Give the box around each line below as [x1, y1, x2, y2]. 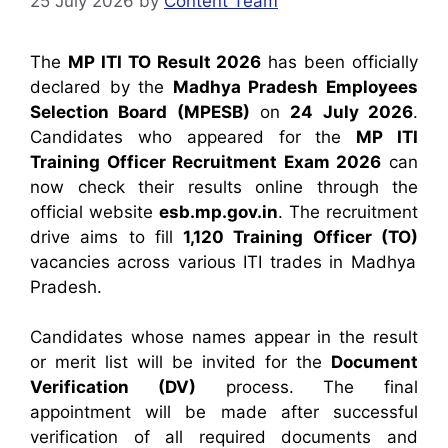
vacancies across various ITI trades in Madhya [30, 251, 416, 272]
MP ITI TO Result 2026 [67, 51, 262, 72]
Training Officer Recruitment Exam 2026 [30, 151, 382, 172]
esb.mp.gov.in [159, 201, 278, 222]
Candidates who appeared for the [30, 126, 357, 147]
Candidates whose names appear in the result [30, 327, 418, 347]
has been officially [261, 51, 418, 72]
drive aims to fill [30, 226, 184, 247]
